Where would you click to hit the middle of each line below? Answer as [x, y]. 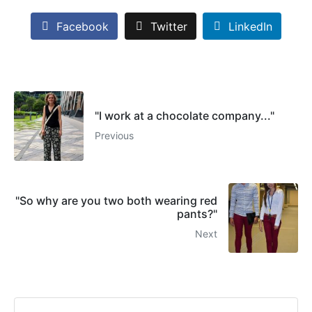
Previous [114, 135]
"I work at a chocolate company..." [185, 115]
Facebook [82, 26]
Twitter [169, 26]
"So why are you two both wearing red [116, 201]
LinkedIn [251, 26]
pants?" [197, 214]
